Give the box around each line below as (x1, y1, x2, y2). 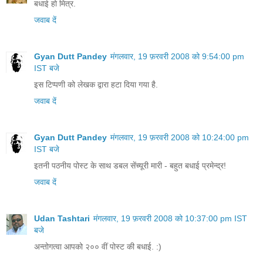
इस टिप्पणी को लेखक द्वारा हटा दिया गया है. (34, 79, 158, 89)
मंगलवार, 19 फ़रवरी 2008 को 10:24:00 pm (110, 132, 249, 142)
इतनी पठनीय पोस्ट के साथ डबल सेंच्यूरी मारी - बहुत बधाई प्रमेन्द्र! (34, 160, 226, 170)
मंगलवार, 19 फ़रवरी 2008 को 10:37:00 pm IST (93, 213, 247, 223)
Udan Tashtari (34, 213, 90, 223)
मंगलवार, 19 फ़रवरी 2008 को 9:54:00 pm (110, 51, 244, 61)
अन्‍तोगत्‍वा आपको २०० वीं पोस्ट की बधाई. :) (34, 241, 161, 251)
